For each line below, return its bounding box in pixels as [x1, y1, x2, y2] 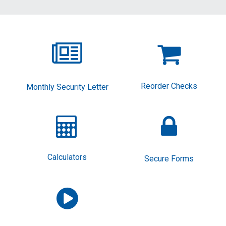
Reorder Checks [140, 81, 197, 91]
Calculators [47, 152, 87, 162]
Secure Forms [144, 154, 194, 164]
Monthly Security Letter [26, 82, 108, 92]
